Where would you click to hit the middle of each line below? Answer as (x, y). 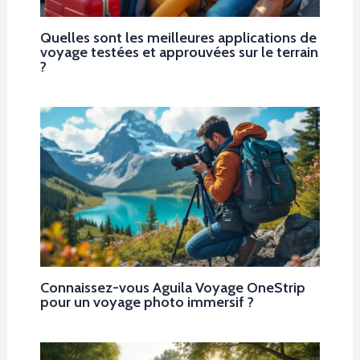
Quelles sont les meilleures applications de (178, 37)
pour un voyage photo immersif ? (147, 301)
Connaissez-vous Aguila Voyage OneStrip (172, 287)
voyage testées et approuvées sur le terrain (179, 51)
